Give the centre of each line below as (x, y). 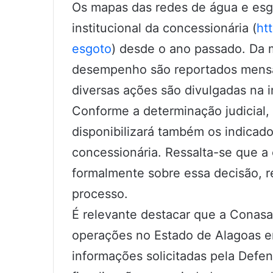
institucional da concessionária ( (164, 28)
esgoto (92, 48)
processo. (100, 193)
